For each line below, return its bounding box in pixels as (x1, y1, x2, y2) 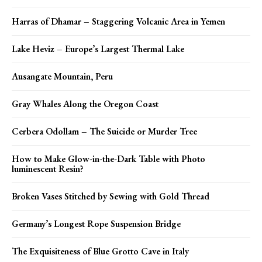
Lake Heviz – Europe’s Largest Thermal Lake (12, 43, 184, 56)
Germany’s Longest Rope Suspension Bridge (12, 218, 181, 230)
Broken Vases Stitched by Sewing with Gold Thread (12, 190, 209, 203)
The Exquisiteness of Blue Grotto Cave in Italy (12, 245, 189, 258)
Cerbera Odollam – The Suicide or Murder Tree (12, 125, 197, 138)
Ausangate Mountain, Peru (12, 70, 113, 83)
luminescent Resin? (12, 163, 84, 175)
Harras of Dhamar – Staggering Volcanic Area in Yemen (12, 15, 225, 28)
